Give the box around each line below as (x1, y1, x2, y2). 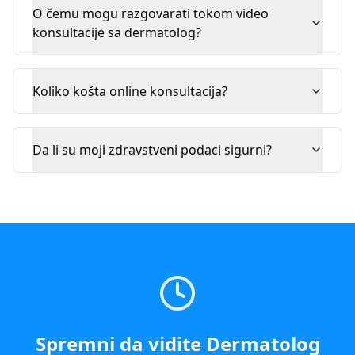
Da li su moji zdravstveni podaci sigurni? (32, 141, 272, 158)
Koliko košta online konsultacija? (32, 82, 227, 100)
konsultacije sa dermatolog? (32, 24, 201, 41)
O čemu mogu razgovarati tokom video (32, 5, 269, 22)
